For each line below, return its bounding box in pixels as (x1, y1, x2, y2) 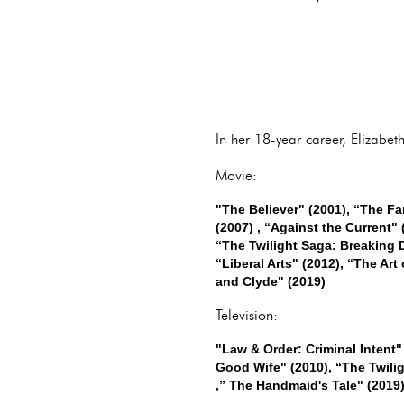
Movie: (216, 167, 257, 184)
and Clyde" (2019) (216, 274, 329, 289)
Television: (216, 307, 278, 324)
